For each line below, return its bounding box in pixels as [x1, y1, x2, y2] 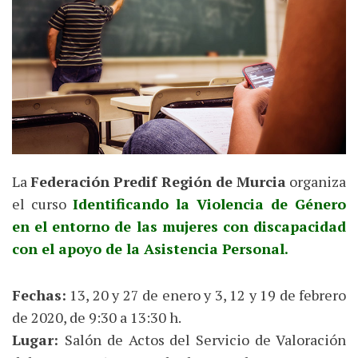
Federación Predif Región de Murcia [30, 171, 286, 191]
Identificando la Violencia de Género [73, 193, 346, 213]
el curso [12, 193, 73, 213]
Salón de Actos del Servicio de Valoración [64, 329, 347, 349]
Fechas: [12, 284, 66, 304]
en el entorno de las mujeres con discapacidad [12, 216, 346, 236]
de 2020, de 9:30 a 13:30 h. [12, 307, 181, 327]
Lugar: [12, 329, 65, 349]
